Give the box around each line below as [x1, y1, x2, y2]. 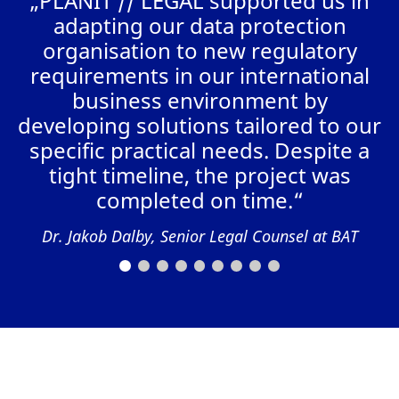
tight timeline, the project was [48, 159, 351, 190]
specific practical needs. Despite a [29, 134, 370, 165]
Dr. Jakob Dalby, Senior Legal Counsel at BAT [41, 224, 358, 247]
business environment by [71, 85, 328, 115]
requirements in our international [29, 60, 370, 90]
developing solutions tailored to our [18, 110, 381, 140]
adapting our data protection [53, 10, 346, 40]
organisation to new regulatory [42, 35, 357, 65]
